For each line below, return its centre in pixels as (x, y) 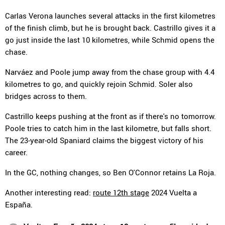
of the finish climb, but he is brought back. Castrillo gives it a (110, 28)
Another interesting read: (49, 192)
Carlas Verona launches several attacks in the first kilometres (110, 16)
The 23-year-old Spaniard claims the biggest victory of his (104, 140)
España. (19, 204)
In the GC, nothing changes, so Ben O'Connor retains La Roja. (110, 172)
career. (16, 152)
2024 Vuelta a (173, 192)
